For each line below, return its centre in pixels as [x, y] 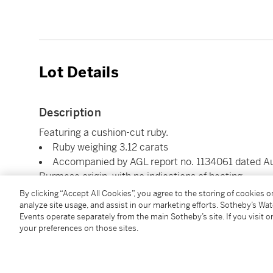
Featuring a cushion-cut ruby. [104, 132]
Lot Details [79, 72]
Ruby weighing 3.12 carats [110, 147]
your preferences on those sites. [79, 228]
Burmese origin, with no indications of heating [141, 176]
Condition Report [85, 211]
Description [70, 112]
